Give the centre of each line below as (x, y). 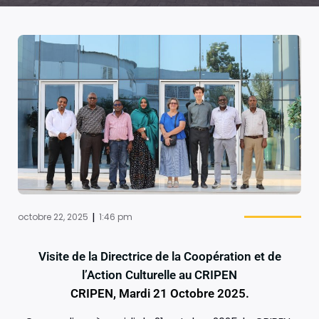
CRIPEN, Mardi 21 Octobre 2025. (159, 293)
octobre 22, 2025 (53, 216)
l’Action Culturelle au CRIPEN (159, 274)
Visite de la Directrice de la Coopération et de (159, 256)
